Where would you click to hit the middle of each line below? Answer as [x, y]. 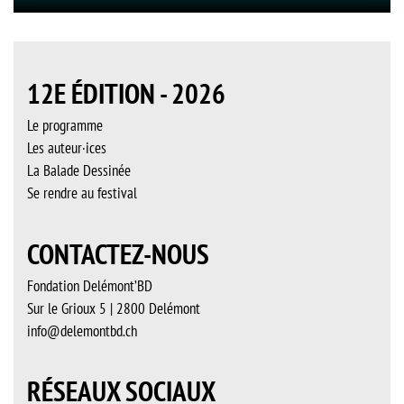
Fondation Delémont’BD [90, 285]
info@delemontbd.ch [82, 331]
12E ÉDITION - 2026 [126, 93]
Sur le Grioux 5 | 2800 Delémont [114, 308]
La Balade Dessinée [79, 170]
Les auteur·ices [67, 147]
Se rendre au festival [82, 193]
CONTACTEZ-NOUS [118, 254]
